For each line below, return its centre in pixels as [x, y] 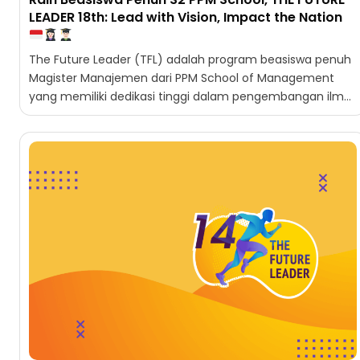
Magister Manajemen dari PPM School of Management [182, 78]
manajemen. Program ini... [102, 115]
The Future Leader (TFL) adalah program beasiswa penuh [190, 60]
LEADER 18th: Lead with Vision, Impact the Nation [186, 18]
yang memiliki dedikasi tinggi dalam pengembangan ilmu [190, 97]
